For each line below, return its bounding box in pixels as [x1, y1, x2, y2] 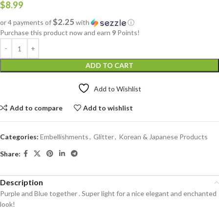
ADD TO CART [86, 61, 133, 69]
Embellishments [40, 132, 88, 141]
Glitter [93, 132, 114, 141]
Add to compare [9, 103, 63, 112]
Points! [116, 28, 140, 37]
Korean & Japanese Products [119, 132, 208, 141]
